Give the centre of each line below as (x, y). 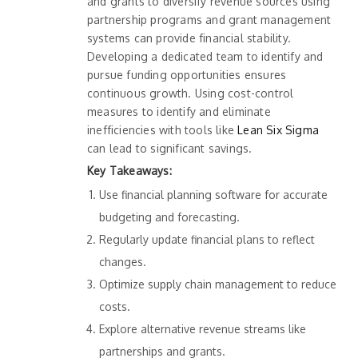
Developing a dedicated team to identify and (205, 56)
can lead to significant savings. (170, 148)
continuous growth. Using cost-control (191, 93)
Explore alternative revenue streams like (203, 328)
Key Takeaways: (129, 170)
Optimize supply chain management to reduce (218, 284)
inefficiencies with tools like (163, 129)
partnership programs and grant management (209, 19)
